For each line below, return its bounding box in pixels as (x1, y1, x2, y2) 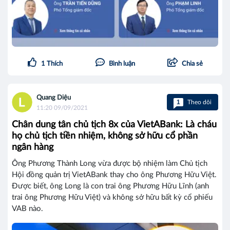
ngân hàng (12, 143, 53, 152)
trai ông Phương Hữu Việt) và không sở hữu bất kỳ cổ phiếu (12, 194, 213, 202)
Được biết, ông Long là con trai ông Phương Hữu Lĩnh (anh (12, 182, 209, 190)
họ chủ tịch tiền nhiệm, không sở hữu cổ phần (12, 131, 198, 141)
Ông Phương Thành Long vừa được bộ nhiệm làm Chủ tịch (12, 160, 207, 168)
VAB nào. (12, 205, 43, 213)
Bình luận (108, 61, 135, 68)
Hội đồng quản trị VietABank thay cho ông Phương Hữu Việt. (12, 171, 217, 179)
